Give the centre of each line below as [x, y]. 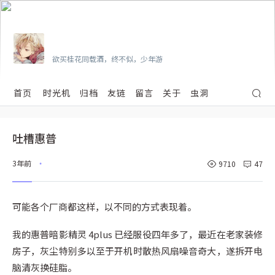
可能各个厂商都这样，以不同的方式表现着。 [104, 206]
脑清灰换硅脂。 [45, 267]
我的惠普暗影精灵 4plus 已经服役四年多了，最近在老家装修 [137, 234]
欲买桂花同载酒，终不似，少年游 [108, 59]
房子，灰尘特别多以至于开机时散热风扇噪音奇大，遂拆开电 [137, 250]
